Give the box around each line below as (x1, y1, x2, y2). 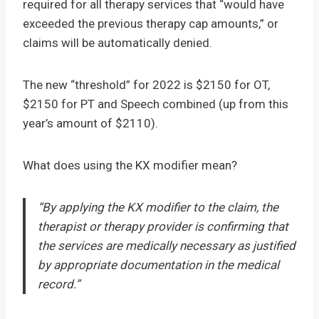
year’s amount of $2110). (23, 116, 158, 130)
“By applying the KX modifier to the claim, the (38, 200, 278, 214)
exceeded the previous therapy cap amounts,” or (23, 16, 278, 31)
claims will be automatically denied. (23, 36, 212, 50)
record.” (38, 277, 80, 291)
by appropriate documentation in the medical (38, 258, 279, 272)
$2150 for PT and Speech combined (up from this (23, 97, 288, 111)
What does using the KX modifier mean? (23, 158, 237, 172)
